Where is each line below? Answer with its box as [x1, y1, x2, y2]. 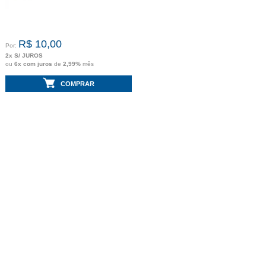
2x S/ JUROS [5, 52, 43, 59]
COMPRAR [61, 80, 94, 87]
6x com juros [14, 61, 54, 67]
